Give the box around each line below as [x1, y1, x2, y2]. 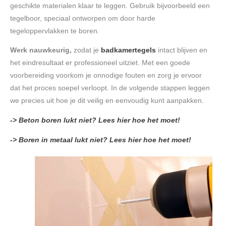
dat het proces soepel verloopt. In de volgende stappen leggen [10, 84, 210, 92]
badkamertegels [101, 46, 156, 54]
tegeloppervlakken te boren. [10, 27, 101, 35]
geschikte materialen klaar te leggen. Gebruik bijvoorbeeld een [10, 2, 210, 10]
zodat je [72, 46, 101, 54]
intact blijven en [158, 46, 207, 54]
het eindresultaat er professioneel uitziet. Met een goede [10, 59, 190, 67]
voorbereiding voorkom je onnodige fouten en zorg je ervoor [10, 72, 202, 80]
